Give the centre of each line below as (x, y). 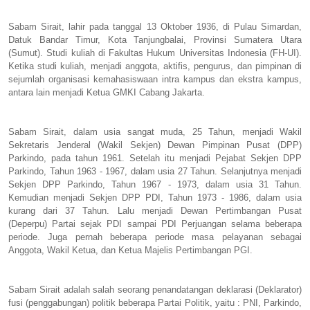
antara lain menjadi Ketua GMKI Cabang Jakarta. (108, 92)
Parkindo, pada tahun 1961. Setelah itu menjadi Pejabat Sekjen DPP (155, 158)
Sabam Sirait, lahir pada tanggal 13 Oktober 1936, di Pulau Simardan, (155, 26)
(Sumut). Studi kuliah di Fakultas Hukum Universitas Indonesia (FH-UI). (155, 53)
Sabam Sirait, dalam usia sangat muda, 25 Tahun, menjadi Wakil (155, 131)
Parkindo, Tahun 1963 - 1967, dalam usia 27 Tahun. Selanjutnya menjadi (155, 171)
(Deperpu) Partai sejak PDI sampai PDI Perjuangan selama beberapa (155, 224)
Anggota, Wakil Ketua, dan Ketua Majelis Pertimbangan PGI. (132, 250)
